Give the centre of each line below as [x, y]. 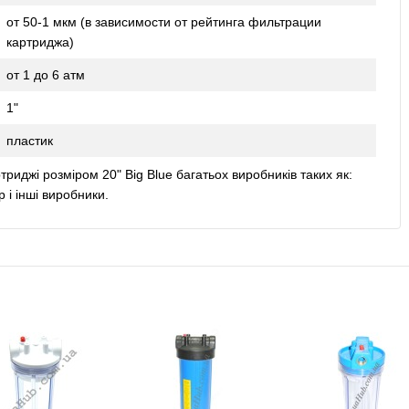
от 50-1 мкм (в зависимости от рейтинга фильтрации [164, 21]
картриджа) [40, 42]
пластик [30, 140]
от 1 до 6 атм [46, 74]
